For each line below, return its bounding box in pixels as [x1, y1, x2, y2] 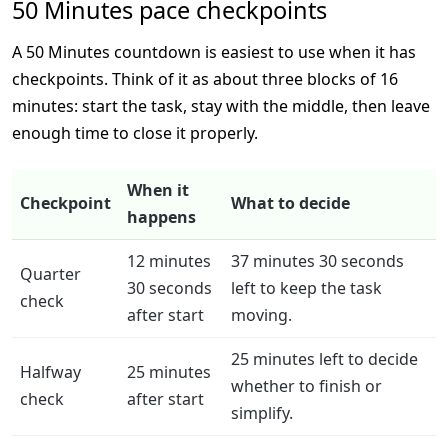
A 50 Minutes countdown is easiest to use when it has [12, 40, 416, 63]
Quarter [20, 262, 81, 285]
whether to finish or [231, 374, 382, 397]
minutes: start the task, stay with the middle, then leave [12, 94, 430, 117]
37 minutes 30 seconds [231, 249, 404, 272]
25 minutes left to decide [231, 347, 418, 370]
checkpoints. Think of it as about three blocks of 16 [12, 67, 398, 90]
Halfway [20, 360, 81, 383]
